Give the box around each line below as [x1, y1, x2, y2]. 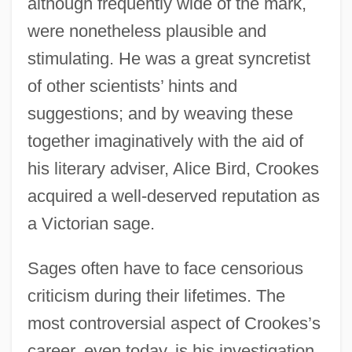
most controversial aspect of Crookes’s [27, 313, 321, 333]
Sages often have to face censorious [27, 258, 303, 278]
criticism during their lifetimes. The [27, 285, 285, 306]
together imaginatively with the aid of [27, 130, 303, 151]
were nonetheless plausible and [27, 20, 266, 41]
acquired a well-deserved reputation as [27, 185, 320, 206]
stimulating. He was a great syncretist [27, 48, 310, 68]
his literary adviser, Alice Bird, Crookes [27, 158, 319, 178]
